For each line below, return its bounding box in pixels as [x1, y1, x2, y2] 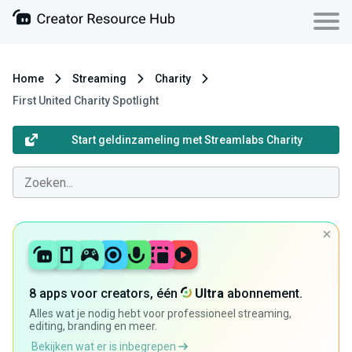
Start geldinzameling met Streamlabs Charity [71, 134, 302, 146]
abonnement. [224, 286, 302, 301]
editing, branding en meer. [29, 320, 157, 332]
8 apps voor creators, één [29, 286, 181, 301]
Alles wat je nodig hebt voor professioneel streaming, [29, 307, 291, 320]
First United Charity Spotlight [13, 94, 159, 107]
